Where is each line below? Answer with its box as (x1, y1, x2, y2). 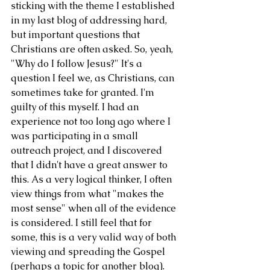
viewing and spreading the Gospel (11, 245, 168, 258)
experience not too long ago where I (11, 115, 173, 128)
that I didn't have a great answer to (11, 159, 170, 171)
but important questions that (11, 28, 142, 41)
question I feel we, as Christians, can (11, 72, 177, 84)
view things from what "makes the (11, 187, 166, 200)
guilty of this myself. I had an (11, 101, 141, 113)
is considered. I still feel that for (11, 216, 154, 229)
